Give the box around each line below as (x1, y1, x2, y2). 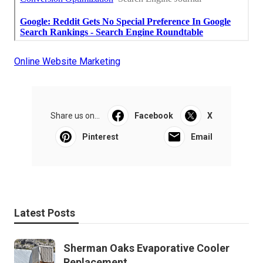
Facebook (134, 111, 173, 121)
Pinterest (82, 132, 119, 142)
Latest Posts (14, 207, 75, 220)
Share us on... (50, 111, 100, 121)
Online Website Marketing (14, 56, 120, 68)
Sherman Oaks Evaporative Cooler (63, 242, 230, 255)
